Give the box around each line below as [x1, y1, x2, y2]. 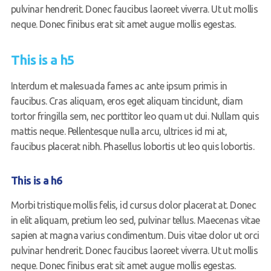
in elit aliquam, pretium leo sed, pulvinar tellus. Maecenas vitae [10, 215, 260, 226]
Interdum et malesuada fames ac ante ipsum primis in [10, 80, 227, 92]
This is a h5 [10, 52, 75, 68]
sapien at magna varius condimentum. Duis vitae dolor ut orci [10, 230, 260, 241]
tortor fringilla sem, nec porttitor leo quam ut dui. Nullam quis [10, 111, 260, 122]
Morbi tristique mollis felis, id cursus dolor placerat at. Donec [10, 200, 256, 211]
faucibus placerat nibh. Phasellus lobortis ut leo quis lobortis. [10, 141, 255, 152]
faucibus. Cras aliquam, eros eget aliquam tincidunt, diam [10, 96, 243, 107]
